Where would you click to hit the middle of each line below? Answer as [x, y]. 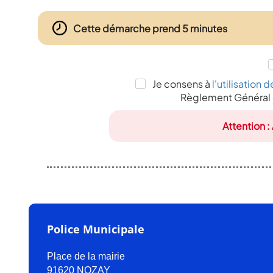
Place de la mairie [86, 257]
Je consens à [181, 83]
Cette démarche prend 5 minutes [150, 28]
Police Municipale [96, 229]
